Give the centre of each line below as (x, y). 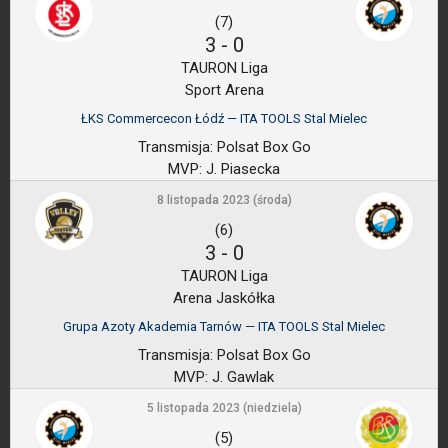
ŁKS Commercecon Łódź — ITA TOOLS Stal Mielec (224, 118)
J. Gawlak (241, 377)
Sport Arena (224, 90)
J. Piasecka (241, 169)
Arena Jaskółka (224, 298)
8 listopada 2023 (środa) (224, 200)
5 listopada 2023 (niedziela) (224, 408)
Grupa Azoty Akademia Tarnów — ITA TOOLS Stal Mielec (224, 326)
